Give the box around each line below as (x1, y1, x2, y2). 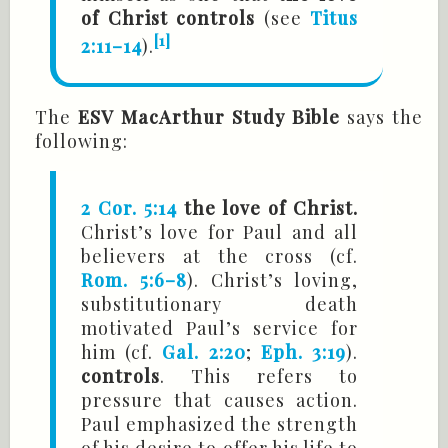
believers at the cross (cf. (81, 244, 358, 269)
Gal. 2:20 (162, 340, 246, 365)
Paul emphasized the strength (81, 412, 358, 437)
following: (35, 129, 128, 154)
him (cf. (81, 340, 163, 365)
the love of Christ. (176, 196, 359, 221)
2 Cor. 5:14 (81, 196, 177, 221)
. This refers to (160, 364, 358, 389)
